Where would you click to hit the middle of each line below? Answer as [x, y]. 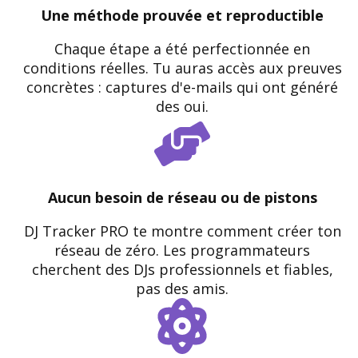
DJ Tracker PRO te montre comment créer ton [182, 231]
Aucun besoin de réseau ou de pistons [182, 197]
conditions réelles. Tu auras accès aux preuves [182, 68]
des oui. [182, 106]
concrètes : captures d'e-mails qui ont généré [182, 87]
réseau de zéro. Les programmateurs [182, 250]
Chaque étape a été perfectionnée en [182, 49]
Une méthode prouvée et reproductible [182, 15]
